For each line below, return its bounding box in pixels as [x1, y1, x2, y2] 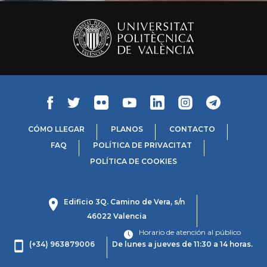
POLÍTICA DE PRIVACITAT [93, 141, 192, 150]
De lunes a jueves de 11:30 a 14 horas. [112, 239, 253, 249]
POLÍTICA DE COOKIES [90, 157, 177, 166]
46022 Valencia [87, 211, 147, 221]
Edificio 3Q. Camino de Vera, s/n [64, 197, 185, 207]
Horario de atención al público [139, 227, 241, 237]
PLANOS [110, 125, 143, 134]
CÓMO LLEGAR [27, 125, 85, 134]
